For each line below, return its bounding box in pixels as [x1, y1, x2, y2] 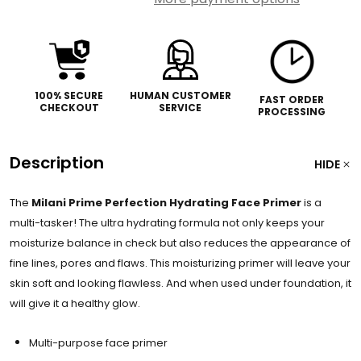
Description [10, 151, 104, 174]
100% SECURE [35, 89, 104, 102]
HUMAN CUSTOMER [129, 89, 231, 102]
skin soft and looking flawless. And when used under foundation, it [10, 276, 351, 291]
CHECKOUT [39, 101, 99, 114]
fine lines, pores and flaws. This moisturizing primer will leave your [10, 255, 351, 271]
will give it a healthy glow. [10, 296, 140, 311]
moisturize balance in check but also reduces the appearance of [10, 235, 351, 251]
